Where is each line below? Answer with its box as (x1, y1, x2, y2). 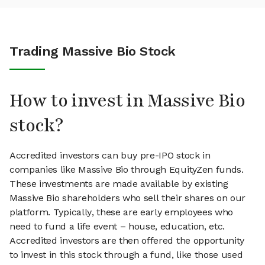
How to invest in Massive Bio (9, 89, 245, 114)
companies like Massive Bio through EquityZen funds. (9, 164, 244, 176)
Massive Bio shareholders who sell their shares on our (9, 192, 246, 204)
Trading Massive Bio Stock (9, 44, 176, 59)
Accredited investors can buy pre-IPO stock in (9, 150, 211, 161)
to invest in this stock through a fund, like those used (9, 249, 243, 261)
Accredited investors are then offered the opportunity (9, 235, 245, 247)
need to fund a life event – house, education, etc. (9, 221, 225, 232)
